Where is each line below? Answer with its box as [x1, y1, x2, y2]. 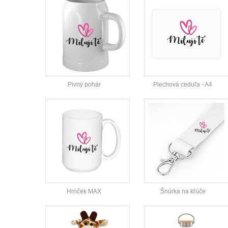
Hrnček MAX [67, 188, 101, 195]
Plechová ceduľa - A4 [153, 81, 212, 89]
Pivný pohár [67, 81, 101, 89]
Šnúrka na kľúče [160, 188, 206, 195]
